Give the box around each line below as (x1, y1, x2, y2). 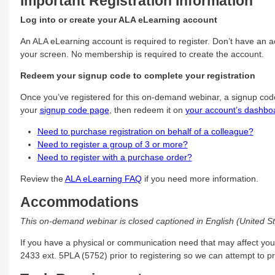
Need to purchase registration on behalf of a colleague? (37, 126, 254, 136)
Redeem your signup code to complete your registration (20, 70, 255, 80)
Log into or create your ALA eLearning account (20, 14, 217, 25)
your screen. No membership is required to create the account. (20, 48, 264, 59)
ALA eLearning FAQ (64, 173, 142, 184)
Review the (20, 173, 65, 184)
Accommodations (20, 194, 139, 210)
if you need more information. (141, 173, 258, 184)
